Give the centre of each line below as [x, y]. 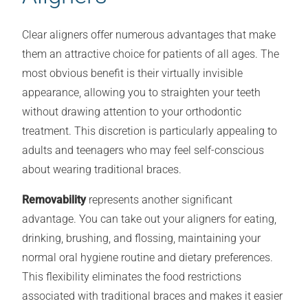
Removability [54, 200]
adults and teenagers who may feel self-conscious [143, 151]
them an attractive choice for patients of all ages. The [151, 54]
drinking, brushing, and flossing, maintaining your [141, 239]
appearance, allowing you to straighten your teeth [141, 93]
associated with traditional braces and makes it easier [152, 296]
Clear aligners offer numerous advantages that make [149, 35]
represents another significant [159, 200]
